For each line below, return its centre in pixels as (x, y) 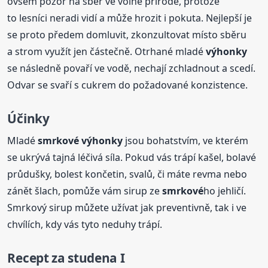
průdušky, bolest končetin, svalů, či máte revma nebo (127, 174)
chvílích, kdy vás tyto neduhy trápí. (85, 224)
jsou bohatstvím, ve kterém (186, 140)
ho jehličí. (225, 191)
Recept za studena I (66, 258)
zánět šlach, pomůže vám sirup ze (85, 191)
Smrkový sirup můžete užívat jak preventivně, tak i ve (127, 207)
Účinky (28, 119)
